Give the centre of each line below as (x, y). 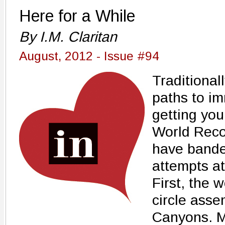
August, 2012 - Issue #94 (89, 56)
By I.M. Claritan (68, 37)
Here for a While (77, 16)
